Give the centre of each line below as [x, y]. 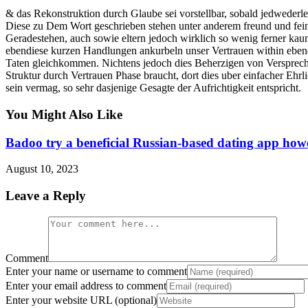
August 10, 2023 [42, 169]
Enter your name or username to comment [96, 271]
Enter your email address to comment [86, 285]
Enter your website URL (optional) [81, 300]
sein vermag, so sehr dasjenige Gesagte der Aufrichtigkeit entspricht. [153, 88]
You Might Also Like [64, 114]
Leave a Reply [46, 196]
